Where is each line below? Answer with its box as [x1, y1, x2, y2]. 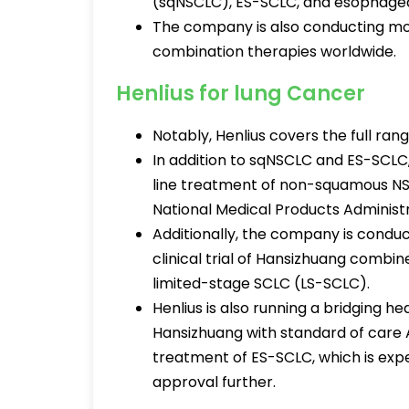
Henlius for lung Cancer [116, 79, 365, 108]
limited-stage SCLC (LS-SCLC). [152, 273, 373, 294]
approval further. [152, 372, 276, 393]
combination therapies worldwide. [152, 41, 396, 62]
